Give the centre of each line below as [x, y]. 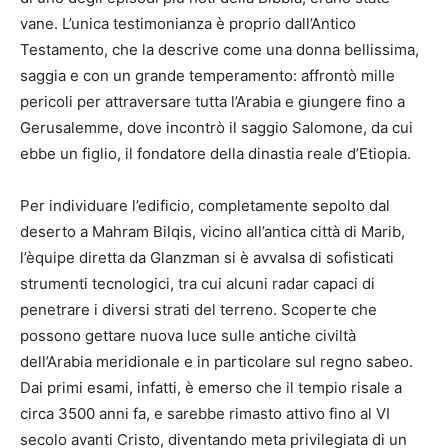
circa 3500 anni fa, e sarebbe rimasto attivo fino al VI [205, 414]
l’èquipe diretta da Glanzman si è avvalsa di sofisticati [207, 258]
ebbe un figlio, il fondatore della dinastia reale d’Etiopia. [215, 154]
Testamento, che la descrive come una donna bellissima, [219, 50]
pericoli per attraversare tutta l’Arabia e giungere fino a [212, 102]
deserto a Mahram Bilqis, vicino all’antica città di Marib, [212, 232]
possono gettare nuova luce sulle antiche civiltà [188, 336]
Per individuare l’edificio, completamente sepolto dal [205, 206]
